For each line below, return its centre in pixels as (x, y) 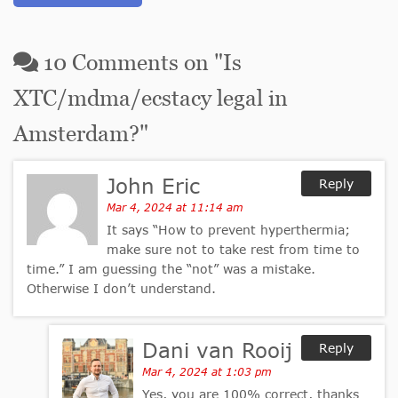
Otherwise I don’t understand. (121, 289)
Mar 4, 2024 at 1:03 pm (207, 372)
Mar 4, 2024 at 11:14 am (175, 208)
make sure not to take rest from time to (233, 250)
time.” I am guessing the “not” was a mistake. (171, 269)
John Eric (153, 186)
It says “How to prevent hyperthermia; (228, 230)
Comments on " (145, 63)
